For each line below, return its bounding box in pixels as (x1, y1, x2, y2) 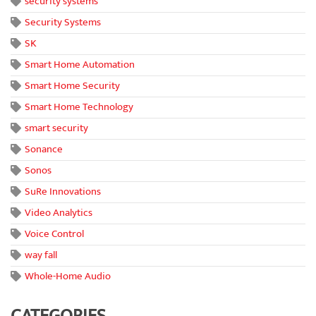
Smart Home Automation (25, 55, 135, 73)
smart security (25, 119, 88, 137)
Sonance (25, 140, 63, 158)
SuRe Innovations (25, 182, 101, 200)
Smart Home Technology (25, 97, 133, 116)
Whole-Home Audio (25, 267, 111, 285)
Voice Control (25, 224, 84, 243)
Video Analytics (25, 203, 92, 221)
